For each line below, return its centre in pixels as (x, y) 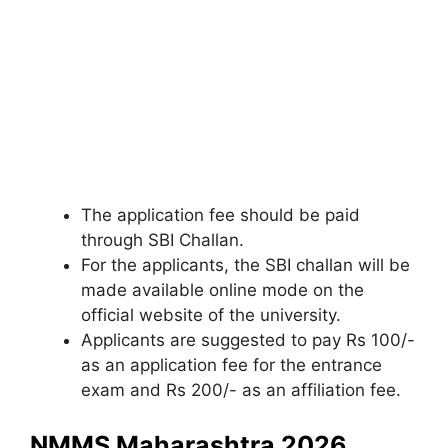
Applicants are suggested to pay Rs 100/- (248, 339)
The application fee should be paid (220, 214)
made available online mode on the (222, 289)
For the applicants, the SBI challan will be (245, 264)
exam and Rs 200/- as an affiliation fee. (241, 389)
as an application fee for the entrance (231, 364)
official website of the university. (211, 314)
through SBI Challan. (162, 239)
